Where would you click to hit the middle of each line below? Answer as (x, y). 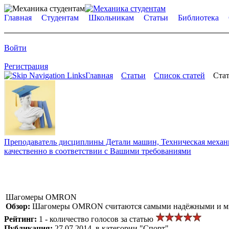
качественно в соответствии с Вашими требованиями (98, 151)
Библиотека (198, 18)
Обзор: (19, 206)
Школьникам (111, 18)
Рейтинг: (21, 219)
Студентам (60, 18)
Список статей (179, 75)
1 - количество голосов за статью (97, 219)
